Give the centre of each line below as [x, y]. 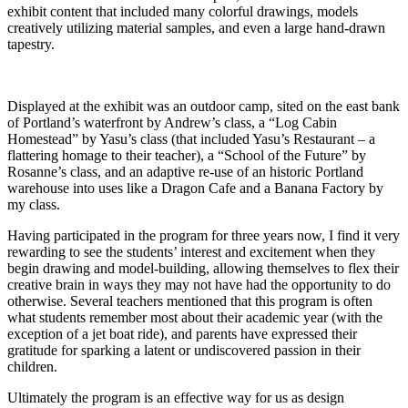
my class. [34, 205]
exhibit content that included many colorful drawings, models [183, 12]
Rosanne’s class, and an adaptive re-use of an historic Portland [185, 172]
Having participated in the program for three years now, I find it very [204, 236]
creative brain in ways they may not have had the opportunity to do [199, 285]
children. [32, 367]
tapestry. [31, 45]
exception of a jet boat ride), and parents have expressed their [182, 334]
